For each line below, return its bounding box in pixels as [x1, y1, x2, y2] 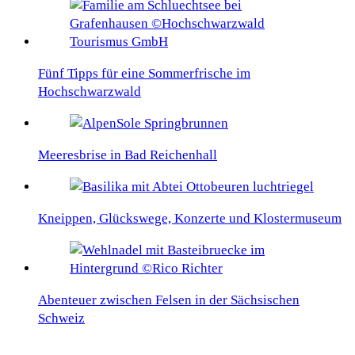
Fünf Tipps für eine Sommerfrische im [38, 66, 250, 82]
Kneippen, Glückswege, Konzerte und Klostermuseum [38, 211, 342, 227]
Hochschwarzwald [38, 84, 141, 100]
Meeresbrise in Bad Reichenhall [38, 147, 217, 163]
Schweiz [38, 311, 85, 326]
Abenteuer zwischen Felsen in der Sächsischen [38, 292, 300, 308]
